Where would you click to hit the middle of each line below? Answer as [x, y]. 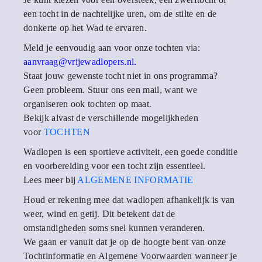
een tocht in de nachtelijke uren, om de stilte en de [120, 14]
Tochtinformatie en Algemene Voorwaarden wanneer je [130, 256]
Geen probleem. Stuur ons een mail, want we [111, 90]
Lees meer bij [51, 180]
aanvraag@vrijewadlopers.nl [79, 62]
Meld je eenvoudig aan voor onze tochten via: [112, 48]
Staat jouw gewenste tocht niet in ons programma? [121, 76]
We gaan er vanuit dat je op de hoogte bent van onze [125, 242]
